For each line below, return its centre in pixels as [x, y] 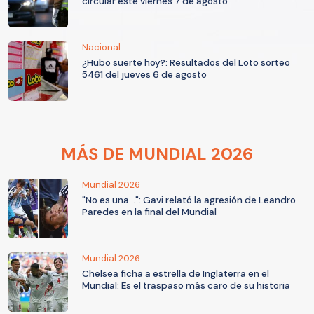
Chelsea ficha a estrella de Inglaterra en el [176, 273]
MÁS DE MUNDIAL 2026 [157, 153]
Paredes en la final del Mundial [149, 212]
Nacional [101, 47]
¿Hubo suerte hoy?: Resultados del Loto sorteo [186, 62]
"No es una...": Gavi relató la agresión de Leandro [189, 200]
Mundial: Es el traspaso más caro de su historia [186, 285]
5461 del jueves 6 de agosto [144, 74]
